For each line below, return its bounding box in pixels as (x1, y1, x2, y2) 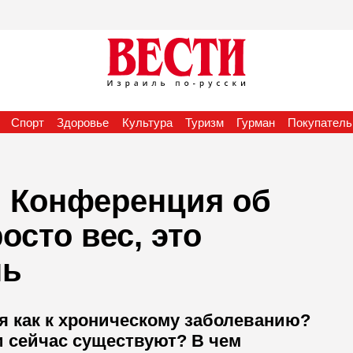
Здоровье (57, 116, 110, 129)
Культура (121, 116, 173, 129)
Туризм (184, 116, 224, 129)
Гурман (236, 116, 276, 129)
